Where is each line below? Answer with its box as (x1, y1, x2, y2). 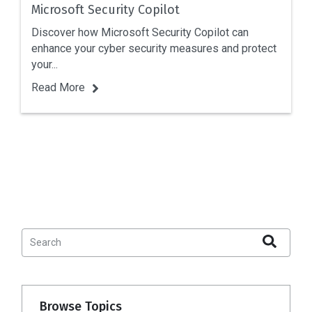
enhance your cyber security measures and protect (31, 42, 276, 56)
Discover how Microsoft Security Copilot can (31, 26, 249, 40)
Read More (31, 81, 85, 95)
